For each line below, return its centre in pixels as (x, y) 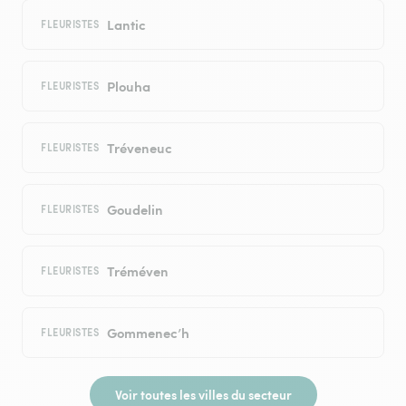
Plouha (128, 86)
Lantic (126, 24)
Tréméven (137, 271)
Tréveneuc (139, 148)
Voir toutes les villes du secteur (203, 395)
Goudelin (135, 209)
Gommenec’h (148, 333)
